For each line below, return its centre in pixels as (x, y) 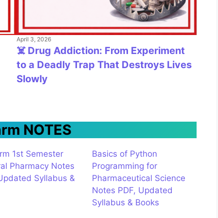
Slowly (32, 79)
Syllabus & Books (125, 203)
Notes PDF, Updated (132, 191)
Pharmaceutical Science (138, 178)
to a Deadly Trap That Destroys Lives (104, 65)
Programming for (124, 166)
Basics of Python (124, 154)
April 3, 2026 (34, 39)
